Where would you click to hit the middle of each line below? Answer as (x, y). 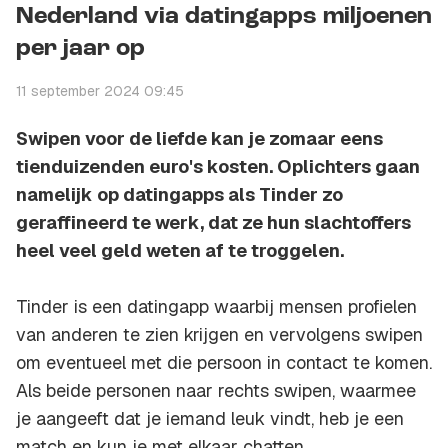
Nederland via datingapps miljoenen (224, 17)
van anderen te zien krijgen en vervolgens (190, 335)
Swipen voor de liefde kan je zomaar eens (199, 139)
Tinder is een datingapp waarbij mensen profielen (216, 307)
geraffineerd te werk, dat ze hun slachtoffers (213, 223)
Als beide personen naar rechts (145, 391)
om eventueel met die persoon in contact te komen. (224, 363)
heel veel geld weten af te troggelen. (180, 251)
